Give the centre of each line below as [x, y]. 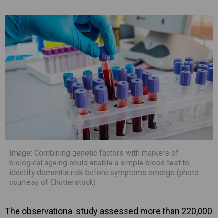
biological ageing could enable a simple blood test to [99, 163]
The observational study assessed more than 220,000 [109, 211]
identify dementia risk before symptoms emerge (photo [104, 172]
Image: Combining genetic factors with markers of [94, 153]
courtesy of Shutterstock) [53, 182]
